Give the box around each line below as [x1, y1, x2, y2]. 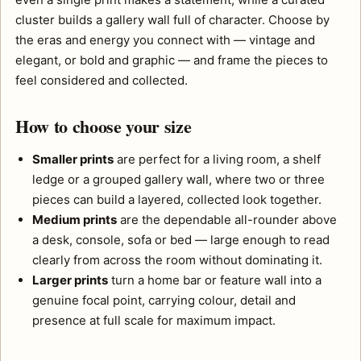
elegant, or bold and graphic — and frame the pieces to [15, 52, 328, 68]
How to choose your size [15, 113, 192, 139]
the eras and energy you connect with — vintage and [15, 32, 315, 48]
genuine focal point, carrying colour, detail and [32, 293, 296, 308]
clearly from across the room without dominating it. [32, 252, 322, 268]
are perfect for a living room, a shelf [114, 151, 321, 167]
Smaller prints [32, 151, 114, 167]
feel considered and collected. [15, 73, 188, 88]
